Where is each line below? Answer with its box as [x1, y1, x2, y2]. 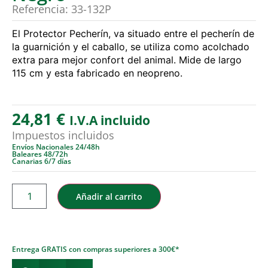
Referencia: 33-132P [12, 2, 111, 17]
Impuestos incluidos [12, 128, 114, 143]
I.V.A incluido [69, 112, 150, 129]
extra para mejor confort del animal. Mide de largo [12, 54, 242, 66]
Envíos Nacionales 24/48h [12, 142, 100, 153]
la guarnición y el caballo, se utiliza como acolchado [12, 41, 249, 53]
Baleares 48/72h [12, 149, 68, 160]
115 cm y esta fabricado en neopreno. [12, 67, 182, 80]
